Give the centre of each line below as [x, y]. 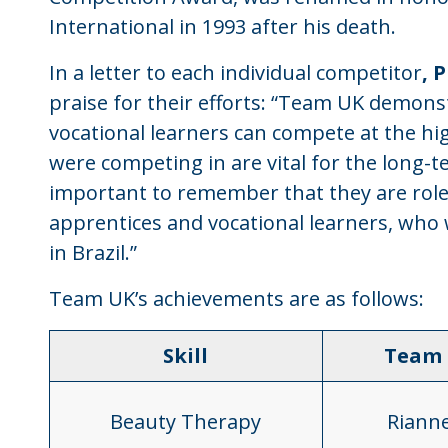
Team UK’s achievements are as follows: [236, 298]
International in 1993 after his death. [222, 26]
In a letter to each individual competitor [235, 72]
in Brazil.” [92, 252]
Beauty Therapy [186, 421]
